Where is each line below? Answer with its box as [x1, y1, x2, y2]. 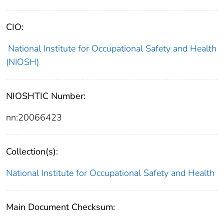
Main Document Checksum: [6, 200, 115, 213]
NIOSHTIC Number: [6, 89, 85, 102]
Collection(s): [6, 145, 58, 157]
